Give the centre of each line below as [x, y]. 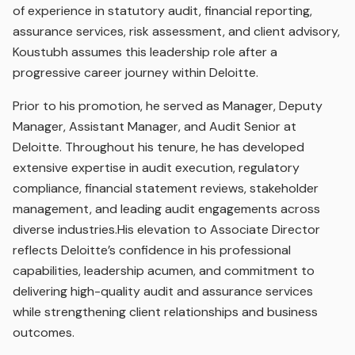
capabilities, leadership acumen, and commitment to [164, 271]
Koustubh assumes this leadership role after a [145, 52]
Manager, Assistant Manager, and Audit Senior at [155, 126]
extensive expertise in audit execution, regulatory [156, 168]
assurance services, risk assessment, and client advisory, [176, 31]
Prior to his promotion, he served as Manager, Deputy [168, 106]
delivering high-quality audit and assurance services [163, 291]
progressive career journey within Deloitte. [136, 73]
